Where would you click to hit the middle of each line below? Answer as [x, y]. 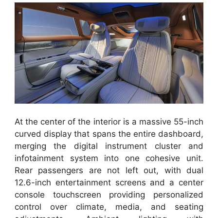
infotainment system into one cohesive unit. [109, 158]
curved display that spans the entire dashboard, [109, 134]
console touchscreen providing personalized [109, 195]
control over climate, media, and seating [109, 207]
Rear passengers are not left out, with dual [109, 171]
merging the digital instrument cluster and [109, 146]
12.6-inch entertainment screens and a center [109, 183]
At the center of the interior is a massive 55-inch [109, 122]
